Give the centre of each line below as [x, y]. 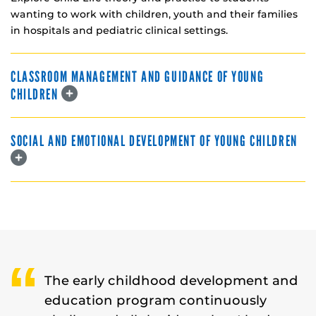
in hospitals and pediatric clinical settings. [119, 30]
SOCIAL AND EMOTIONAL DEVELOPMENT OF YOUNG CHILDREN [154, 141]
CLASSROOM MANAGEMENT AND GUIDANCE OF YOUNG [138, 77]
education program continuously [156, 300]
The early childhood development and [172, 280]
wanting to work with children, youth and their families [154, 14]
